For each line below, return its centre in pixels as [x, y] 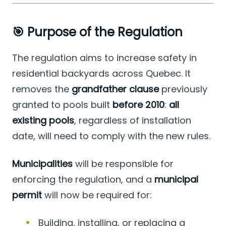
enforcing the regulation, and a [83, 180]
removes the [42, 89]
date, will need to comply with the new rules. [111, 136]
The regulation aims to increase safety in [104, 58]
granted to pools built [62, 105]
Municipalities [42, 164]
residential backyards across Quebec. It [101, 74]
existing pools [43, 121]
